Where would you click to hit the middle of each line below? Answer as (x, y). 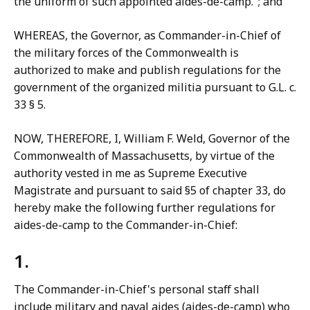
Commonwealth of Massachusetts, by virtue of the (144, 156)
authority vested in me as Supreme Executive (130, 173)
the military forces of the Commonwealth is (126, 53)
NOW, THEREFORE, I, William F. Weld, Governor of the (152, 138)
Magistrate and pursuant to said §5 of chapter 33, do (150, 190)
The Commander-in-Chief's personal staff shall (137, 289)
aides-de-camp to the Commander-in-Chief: (126, 225)
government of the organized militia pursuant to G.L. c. (155, 87)
